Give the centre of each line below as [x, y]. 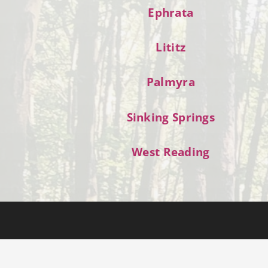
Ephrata [171, 13]
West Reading [171, 151]
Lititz [171, 47]
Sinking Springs [170, 117]
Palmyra [170, 82]
